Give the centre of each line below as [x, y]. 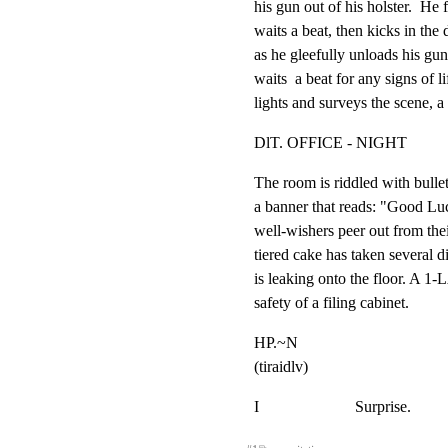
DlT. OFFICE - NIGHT [330, 143]
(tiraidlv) [281, 367]
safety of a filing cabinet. [331, 303]
